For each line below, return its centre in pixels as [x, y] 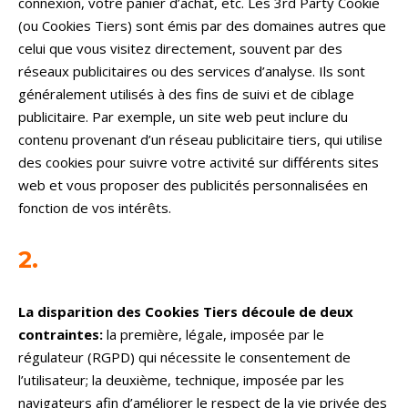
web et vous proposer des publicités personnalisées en [193, 185]
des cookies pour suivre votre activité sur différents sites [199, 163]
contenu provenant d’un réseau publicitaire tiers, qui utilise [200, 140]
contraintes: [62, 335]
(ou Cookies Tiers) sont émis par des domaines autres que [202, 26]
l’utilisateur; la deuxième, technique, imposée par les [181, 380]
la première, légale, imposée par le [215, 335]
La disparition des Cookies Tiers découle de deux [186, 312]
